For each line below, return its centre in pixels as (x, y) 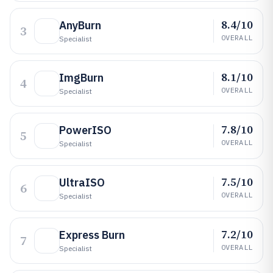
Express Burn (92, 235)
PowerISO (85, 130)
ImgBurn (81, 78)
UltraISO (82, 183)
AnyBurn (80, 25)
